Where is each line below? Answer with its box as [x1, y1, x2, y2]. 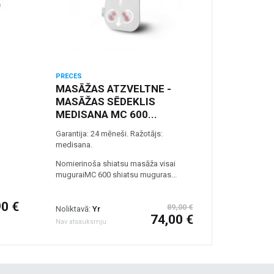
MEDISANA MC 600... [56, 108, 157, 120]
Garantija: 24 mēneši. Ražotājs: [56, 129, 163, 138]
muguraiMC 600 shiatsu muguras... [56, 170, 177, 179]
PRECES [56, 72, 82, 80]
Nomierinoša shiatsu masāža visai [56, 159, 176, 168]
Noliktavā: [56, 204, 92, 213]
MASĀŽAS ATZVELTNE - [56, 83, 171, 95]
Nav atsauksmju [56, 218, 106, 226]
